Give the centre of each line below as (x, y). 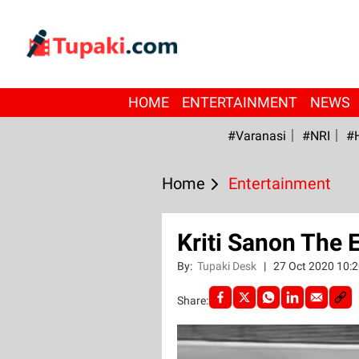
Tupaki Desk (228, 266)
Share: (192, 301)
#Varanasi (256, 136)
